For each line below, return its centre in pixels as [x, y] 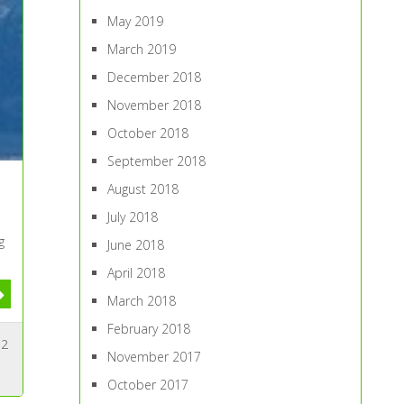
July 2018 [133, 217]
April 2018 [137, 273]
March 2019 [142, 49]
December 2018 [155, 77]
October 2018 [148, 133]
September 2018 [157, 161]
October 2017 [148, 385]
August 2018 [143, 189]
